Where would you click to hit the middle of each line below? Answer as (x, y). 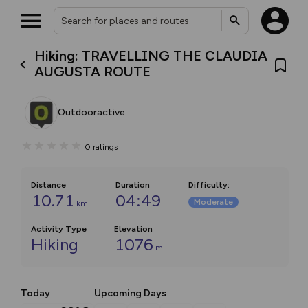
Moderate (213, 202)
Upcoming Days (130, 293)
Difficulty (208, 185)
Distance (48, 185)
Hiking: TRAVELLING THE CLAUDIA (151, 56)
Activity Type (59, 229)
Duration (133, 185)
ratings (105, 147)
